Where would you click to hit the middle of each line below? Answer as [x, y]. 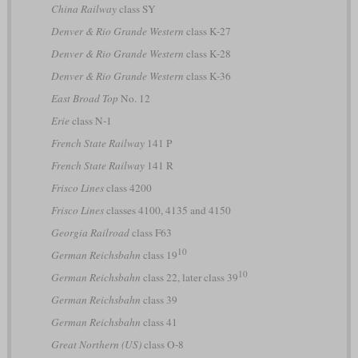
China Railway [84, 9]
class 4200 [127, 188]
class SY [136, 9]
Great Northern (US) [96, 345]
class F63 [150, 233]
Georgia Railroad [90, 233]
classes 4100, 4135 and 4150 [167, 211]
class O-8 [162, 345]
